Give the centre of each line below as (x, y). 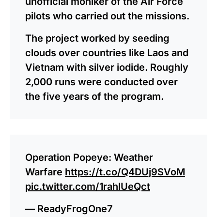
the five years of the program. (94, 96)
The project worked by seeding (97, 38)
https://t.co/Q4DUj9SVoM (125, 172)
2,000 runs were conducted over (101, 82)
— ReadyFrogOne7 (69, 209)
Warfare (45, 172)
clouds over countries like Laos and (107, 53)
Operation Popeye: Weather (89, 157)
